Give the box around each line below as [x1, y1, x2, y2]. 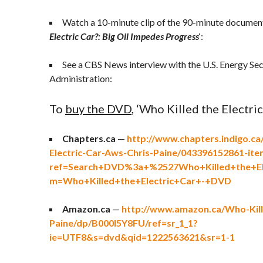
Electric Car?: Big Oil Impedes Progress [49, 31, 199, 42]
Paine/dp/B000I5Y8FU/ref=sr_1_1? [49, 217, 198, 228]
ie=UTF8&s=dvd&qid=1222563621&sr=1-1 [49, 231, 235, 242]
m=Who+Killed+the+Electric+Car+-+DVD [49, 175, 231, 186]
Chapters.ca [62, 133, 116, 144]
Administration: [49, 73, 112, 84]
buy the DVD [65, 102, 131, 116]
